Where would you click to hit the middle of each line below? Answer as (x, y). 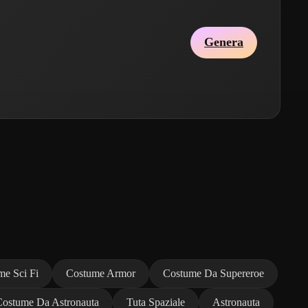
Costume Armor (101, 273)
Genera (224, 42)
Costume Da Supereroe (213, 273)
